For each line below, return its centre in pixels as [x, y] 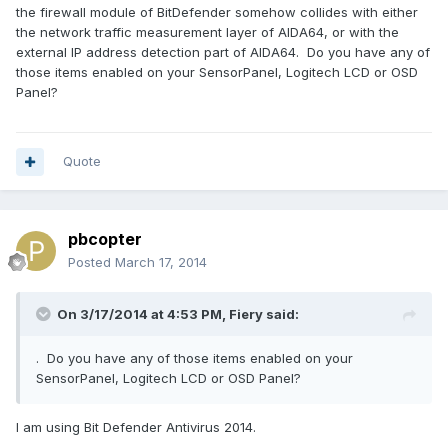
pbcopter [105, 239]
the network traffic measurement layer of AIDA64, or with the [207, 32]
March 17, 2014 [161, 262]
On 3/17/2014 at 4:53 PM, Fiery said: [178, 314]
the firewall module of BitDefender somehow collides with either [217, 12]
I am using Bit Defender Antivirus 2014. [136, 427]
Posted [91, 262]
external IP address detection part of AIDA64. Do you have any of [223, 52]
